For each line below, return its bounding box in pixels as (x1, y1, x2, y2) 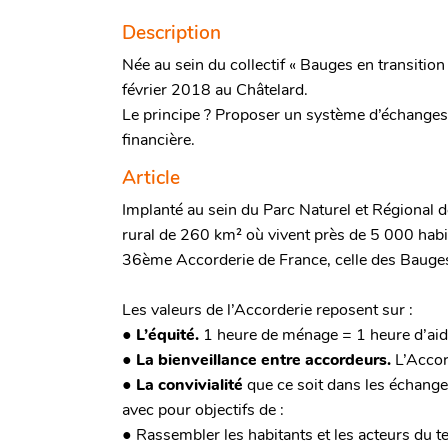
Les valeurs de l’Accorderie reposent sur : (122, 299, 413, 322)
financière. (122, 129, 195, 152)
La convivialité (136, 374, 243, 397)
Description (122, 20, 221, 47)
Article (122, 165, 180, 192)
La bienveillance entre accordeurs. (136, 349, 391, 372)
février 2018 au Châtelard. (122, 79, 308, 102)
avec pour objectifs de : (122, 399, 284, 422)
